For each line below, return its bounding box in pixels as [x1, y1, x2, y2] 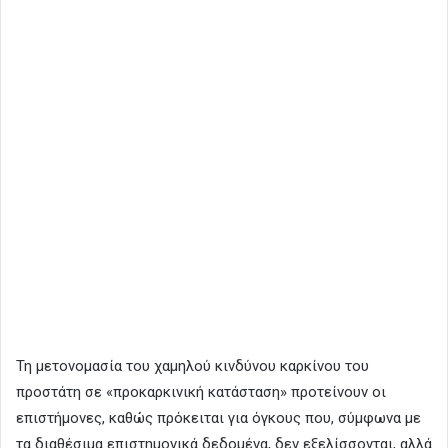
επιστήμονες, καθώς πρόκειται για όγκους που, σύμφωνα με [16, 408, 421, 427]
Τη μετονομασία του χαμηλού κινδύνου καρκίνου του [16, 356, 369, 375]
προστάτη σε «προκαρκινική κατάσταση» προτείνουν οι [16, 382, 386, 401]
